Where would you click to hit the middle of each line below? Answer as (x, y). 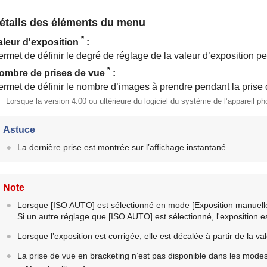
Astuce (19, 129)
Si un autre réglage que (63, 216)
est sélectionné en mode (143, 205)
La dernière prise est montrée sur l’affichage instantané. (122, 147)
